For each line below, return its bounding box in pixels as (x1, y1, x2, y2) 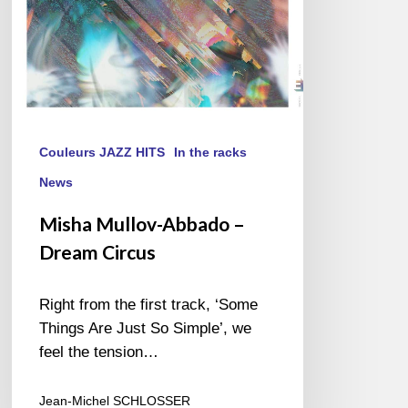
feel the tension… (39, 343, 159, 362)
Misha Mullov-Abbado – (39, 212, 246, 236)
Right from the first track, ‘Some (39, 296, 259, 314)
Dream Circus (39, 240, 157, 264)
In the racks (174, 145, 248, 160)
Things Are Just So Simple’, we (39, 320, 252, 338)
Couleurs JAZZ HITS (39, 145, 166, 160)
